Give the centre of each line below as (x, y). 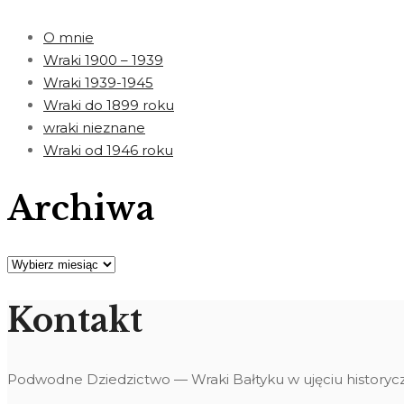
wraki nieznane (94, 128)
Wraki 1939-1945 (98, 83)
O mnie (69, 38)
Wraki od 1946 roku (108, 151)
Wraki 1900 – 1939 (103, 60)
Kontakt (75, 320)
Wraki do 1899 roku (109, 106)
